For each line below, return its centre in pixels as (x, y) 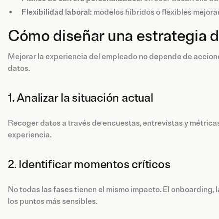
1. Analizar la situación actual (81, 98)
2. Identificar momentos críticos (89, 164)
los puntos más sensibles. (53, 201)
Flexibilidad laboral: (57, 12)
